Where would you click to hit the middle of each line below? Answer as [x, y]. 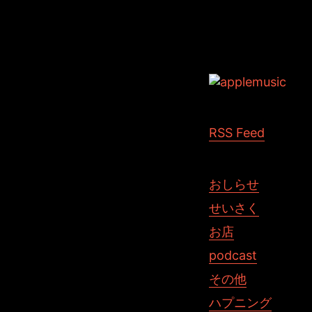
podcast [233, 255]
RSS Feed [236, 132]
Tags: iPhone [247, 40]
